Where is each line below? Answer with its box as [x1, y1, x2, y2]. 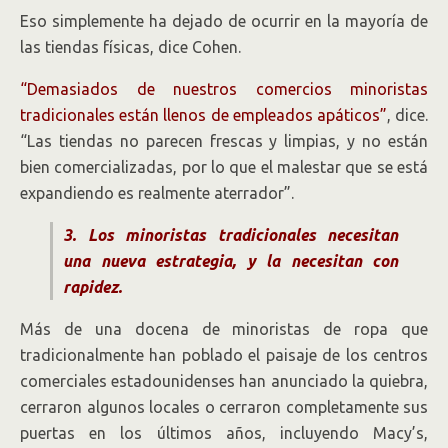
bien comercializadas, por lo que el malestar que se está [20, 158, 428, 177]
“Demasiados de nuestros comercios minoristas [20, 80, 428, 99]
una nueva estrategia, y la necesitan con [63, 252, 398, 271]
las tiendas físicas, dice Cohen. [20, 38, 241, 57]
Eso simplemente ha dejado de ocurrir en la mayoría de [20, 12, 428, 31]
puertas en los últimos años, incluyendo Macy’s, [20, 424, 428, 443]
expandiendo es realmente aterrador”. [20, 184, 294, 203]
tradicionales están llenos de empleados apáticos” [20, 106, 387, 125]
